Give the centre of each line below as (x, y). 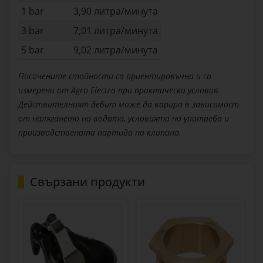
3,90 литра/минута (116, 11)
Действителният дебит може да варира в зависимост (129, 104)
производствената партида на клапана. (100, 132)
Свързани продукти (87, 182)
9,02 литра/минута (116, 50)
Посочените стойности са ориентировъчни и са (115, 76)
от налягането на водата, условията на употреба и (124, 118)
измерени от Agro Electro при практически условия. (119, 90)
